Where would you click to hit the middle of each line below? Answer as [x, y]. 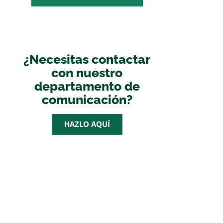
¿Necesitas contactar [87, 59]
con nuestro [87, 73]
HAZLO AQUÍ [87, 124]
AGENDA [87, 193]
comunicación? [87, 100]
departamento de [87, 86]
